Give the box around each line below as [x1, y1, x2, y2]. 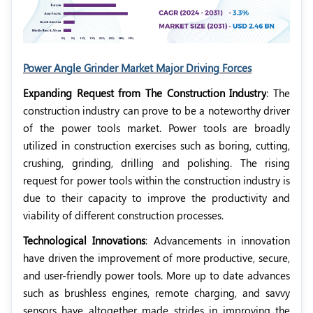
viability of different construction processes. [23, 208, 224, 222]
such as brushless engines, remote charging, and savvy [23, 285, 290, 300]
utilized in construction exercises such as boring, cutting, [23, 138, 290, 152]
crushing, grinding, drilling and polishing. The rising [23, 155, 290, 170]
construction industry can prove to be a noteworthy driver [23, 103, 290, 117]
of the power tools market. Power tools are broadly [23, 120, 290, 135]
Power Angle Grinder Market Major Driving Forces [23, 60, 252, 75]
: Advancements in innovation [145, 233, 290, 247]
